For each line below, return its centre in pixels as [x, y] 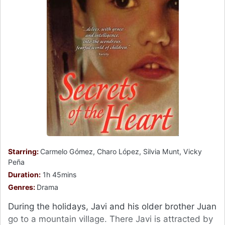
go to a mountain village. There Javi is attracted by [110, 219]
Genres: [22, 187]
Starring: [24, 151]
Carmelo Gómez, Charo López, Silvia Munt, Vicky [121, 151]
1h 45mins [59, 174]
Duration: [24, 174]
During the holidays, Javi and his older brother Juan [112, 206]
